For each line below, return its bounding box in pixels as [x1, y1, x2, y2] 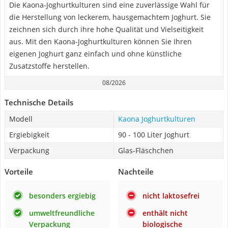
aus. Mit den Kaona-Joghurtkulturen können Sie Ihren [9, 37, 192, 46]
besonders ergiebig [29, 191, 96, 201]
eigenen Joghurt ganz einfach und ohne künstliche [9, 49, 182, 59]
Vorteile [5, 166, 33, 177]
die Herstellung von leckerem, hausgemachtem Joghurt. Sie [9, 12, 211, 22]
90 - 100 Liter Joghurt [118, 130, 189, 139]
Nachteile [118, 166, 154, 177]
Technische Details [5, 97, 73, 107]
